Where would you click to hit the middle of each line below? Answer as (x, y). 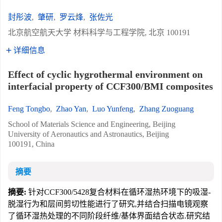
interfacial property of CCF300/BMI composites (111, 86)
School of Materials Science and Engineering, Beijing (92, 124)
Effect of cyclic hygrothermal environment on (105, 74)
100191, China (31, 144)
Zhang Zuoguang (166, 109)
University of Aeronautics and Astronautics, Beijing (88, 134)
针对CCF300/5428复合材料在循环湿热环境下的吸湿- (118, 192)
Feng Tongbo (29, 109)
